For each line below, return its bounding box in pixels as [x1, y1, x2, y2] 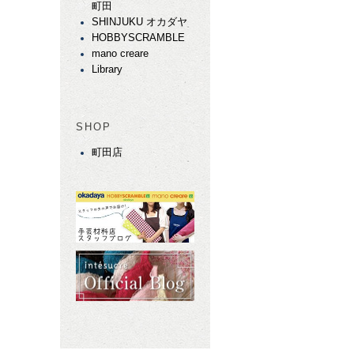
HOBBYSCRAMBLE [92, 32, 185, 44]
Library [92, 64, 122, 76]
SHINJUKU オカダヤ [92, 17, 187, 28]
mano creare [92, 48, 149, 60]
